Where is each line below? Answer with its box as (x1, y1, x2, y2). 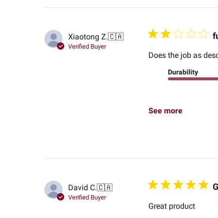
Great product (148, 201, 195, 211)
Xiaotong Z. (68, 32, 108, 41)
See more (148, 106, 182, 116)
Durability (167, 68, 198, 76)
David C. (68, 182, 97, 192)
